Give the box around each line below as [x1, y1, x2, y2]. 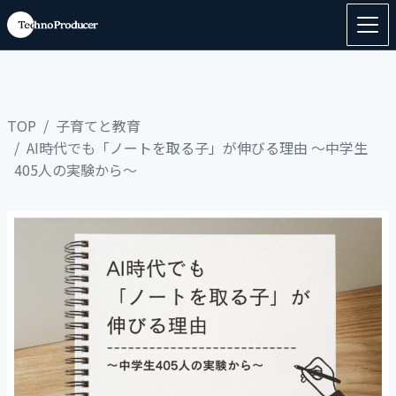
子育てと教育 [56, 115, 141, 136]
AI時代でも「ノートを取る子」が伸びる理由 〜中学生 [27, 137, 368, 158]
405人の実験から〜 [14, 159, 137, 180]
